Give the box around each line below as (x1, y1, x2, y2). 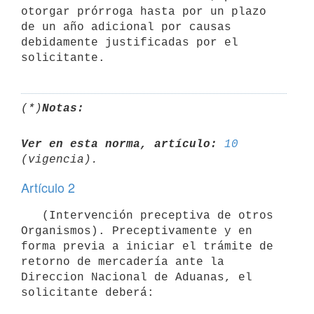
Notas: (42, 102, 84, 115)
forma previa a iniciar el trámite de (21, 240, 273, 253)
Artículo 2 (21, 178, 75, 196)
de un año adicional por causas (21, 20, 231, 34)
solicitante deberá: (21, 286, 154, 299)
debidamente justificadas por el (21, 36, 238, 49)
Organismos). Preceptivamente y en (21, 224, 252, 238)
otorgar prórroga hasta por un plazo (21, 5, 266, 18)
